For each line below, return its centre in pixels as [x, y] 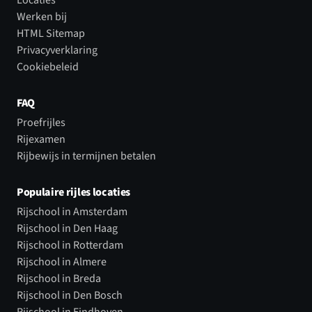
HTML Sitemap [51, 33]
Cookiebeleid [48, 67]
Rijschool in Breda [59, 278]
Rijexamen [41, 139]
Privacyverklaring [57, 50]
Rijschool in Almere [62, 262]
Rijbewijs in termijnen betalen [86, 156]
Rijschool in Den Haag [67, 228]
